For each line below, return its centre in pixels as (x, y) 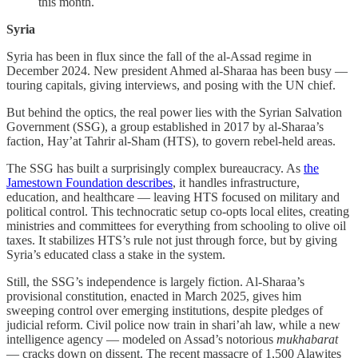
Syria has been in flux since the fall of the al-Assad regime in (159, 56)
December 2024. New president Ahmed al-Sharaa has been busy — (177, 70)
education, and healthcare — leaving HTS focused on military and (173, 197)
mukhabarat (307, 339)
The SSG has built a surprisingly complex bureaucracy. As (155, 168)
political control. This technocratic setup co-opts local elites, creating (178, 211)
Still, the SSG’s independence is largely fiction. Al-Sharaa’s (155, 281)
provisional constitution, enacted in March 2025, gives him (154, 296)
